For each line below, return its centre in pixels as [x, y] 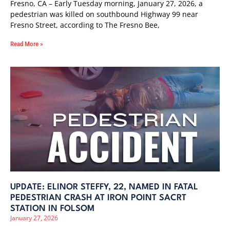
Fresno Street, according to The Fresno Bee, [85, 25]
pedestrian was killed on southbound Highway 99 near [104, 14]
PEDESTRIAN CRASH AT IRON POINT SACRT [98, 198]
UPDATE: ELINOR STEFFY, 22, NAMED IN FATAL [104, 187]
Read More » [27, 44]
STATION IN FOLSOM [52, 209]
